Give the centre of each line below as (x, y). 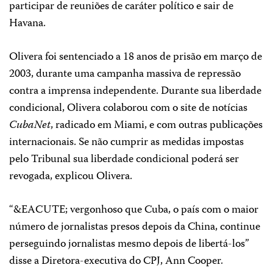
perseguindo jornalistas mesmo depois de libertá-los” (129, 244)
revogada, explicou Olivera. (71, 177)
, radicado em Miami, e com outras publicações (157, 126)
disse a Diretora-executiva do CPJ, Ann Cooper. (116, 261)
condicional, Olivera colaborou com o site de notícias (128, 108)
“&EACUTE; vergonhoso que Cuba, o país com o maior (134, 210)
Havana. (27, 24)
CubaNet (30, 126)
